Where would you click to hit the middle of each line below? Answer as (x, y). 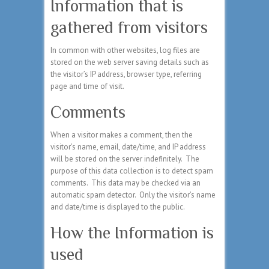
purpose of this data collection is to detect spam (132, 171)
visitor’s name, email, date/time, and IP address (128, 147)
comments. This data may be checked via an (125, 183)
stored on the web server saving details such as (130, 62)
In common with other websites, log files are (125, 50)
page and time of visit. (87, 86)
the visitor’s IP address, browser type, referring (126, 74)
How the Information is (132, 233)
